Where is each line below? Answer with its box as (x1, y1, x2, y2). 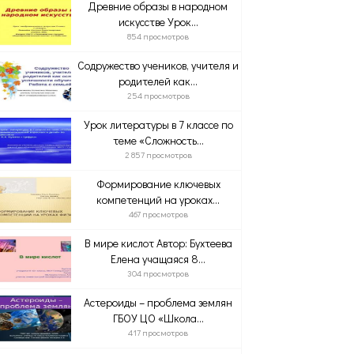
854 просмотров (127, 30, 190, 42)
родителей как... (119, 73, 198, 88)
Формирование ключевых (96, 176, 220, 191)
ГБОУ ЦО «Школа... (112, 311, 204, 326)
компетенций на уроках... (96, 192, 220, 207)
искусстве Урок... (118, 14, 198, 29)
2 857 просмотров (124, 149, 192, 160)
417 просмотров (128, 326, 189, 338)
